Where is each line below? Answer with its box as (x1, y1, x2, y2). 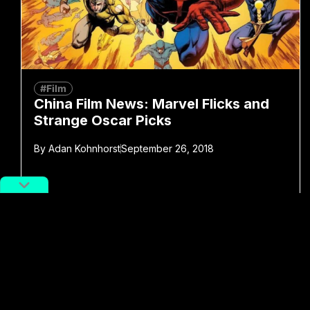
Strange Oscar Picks (34, 111, 172, 129)
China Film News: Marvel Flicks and (34, 95, 269, 112)
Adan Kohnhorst (46, 142, 120, 154)
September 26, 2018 (121, 142, 214, 154)
